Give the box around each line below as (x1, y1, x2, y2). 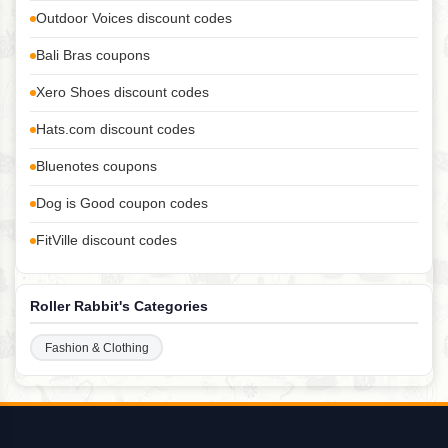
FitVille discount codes (36, 233, 177, 249)
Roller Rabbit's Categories (30, 298, 208, 315)
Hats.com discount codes (36, 122, 195, 138)
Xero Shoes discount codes (36, 85, 209, 101)
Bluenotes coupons (36, 159, 157, 175)
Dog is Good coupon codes (36, 196, 208, 212)
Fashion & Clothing (44, 340, 149, 355)
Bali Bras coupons (36, 48, 150, 64)
